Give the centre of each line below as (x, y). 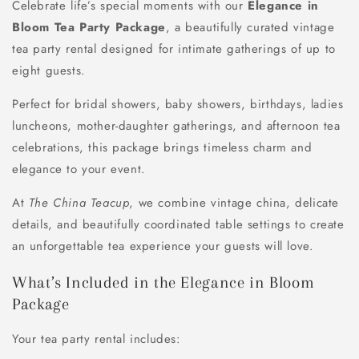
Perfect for (44, 105)
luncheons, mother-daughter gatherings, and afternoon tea (176, 126)
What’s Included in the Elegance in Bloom (163, 282)
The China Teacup (79, 203)
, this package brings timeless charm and (196, 148)
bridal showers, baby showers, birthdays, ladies (209, 105)
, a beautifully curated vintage (250, 28)
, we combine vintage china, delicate (234, 203)
